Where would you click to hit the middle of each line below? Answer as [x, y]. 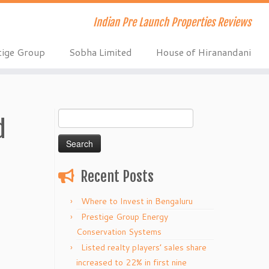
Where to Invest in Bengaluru [137, 201]
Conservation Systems [119, 232]
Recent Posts [117, 177]
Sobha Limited [100, 52]
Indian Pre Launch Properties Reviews [172, 22]
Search [71, 115]
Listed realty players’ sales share [144, 247]
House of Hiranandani [203, 52]
